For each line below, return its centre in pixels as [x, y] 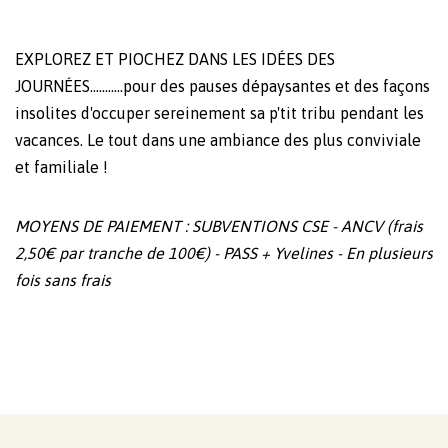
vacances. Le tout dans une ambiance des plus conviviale [218, 140]
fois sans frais [63, 280]
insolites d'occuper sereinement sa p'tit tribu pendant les [219, 113]
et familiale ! [61, 167]
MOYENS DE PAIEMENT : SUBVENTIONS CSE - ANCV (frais [219, 226]
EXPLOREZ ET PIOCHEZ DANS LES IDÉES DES [175, 59]
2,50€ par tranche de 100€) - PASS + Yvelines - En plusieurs [224, 253]
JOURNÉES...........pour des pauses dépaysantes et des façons [222, 86]
